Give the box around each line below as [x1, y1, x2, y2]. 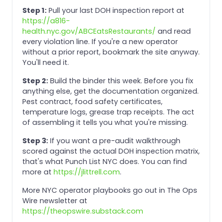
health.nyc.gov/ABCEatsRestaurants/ [22, 26, 156, 36]
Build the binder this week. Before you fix [48, 75, 193, 86]
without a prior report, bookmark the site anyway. [22, 47, 200, 57]
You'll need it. [22, 57, 69, 67]
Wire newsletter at [22, 195, 87, 206]
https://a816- [22, 15, 70, 26]
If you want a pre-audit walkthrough [48, 135, 180, 146]
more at [22, 166, 54, 177]
